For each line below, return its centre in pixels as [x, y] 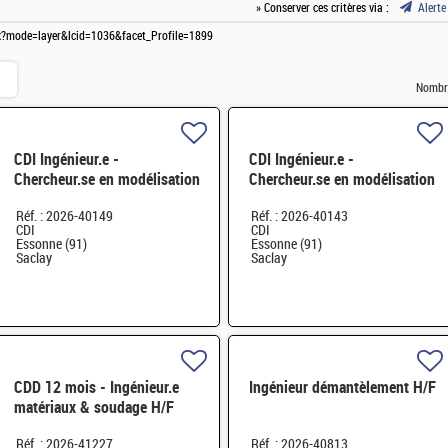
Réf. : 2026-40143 [299, 217]
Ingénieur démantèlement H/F [342, 388]
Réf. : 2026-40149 [64, 217]
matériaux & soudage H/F [93, 408]
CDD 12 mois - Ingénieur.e [96, 388]
